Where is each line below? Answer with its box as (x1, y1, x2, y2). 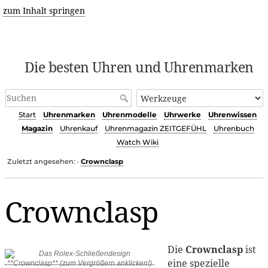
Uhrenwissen (208, 110, 257, 120)
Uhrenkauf (59, 124, 98, 133)
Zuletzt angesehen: (7, 157, 76, 166)
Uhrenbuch (213, 124, 254, 133)
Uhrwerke (164, 110, 201, 120)
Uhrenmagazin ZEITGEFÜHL (104, 124, 206, 133)
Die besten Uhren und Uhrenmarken (24, 57, 254, 77)
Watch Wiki (117, 138, 159, 147)
